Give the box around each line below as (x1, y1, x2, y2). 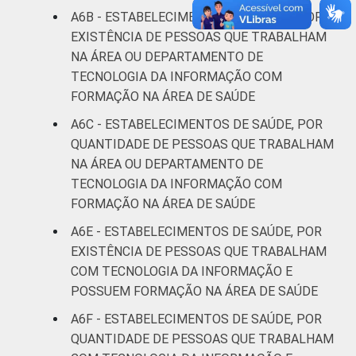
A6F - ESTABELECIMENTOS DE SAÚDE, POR (71, 311, 322, 327)
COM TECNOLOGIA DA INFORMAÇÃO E (71, 263, 292, 279)
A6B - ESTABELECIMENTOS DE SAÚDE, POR (71, 9, 323, 25)
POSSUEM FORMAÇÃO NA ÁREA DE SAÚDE (71, 283, 318, 299)
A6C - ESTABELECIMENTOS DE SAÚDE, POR (71, 116, 323, 132)
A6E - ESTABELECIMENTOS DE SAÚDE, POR (71, 223, 322, 239)
